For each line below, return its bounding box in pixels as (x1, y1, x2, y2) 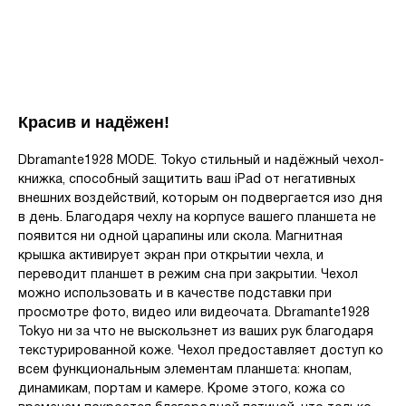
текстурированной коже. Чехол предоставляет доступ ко (18, 345, 383, 358)
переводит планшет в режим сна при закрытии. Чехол (18, 269, 358, 282)
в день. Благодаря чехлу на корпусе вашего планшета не (18, 212, 376, 225)
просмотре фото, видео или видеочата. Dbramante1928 (18, 307, 370, 320)
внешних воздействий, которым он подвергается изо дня (18, 193, 382, 206)
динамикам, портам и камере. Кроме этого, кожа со (18, 383, 345, 396)
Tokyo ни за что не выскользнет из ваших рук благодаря (18, 326, 373, 339)
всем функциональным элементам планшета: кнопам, (18, 364, 352, 377)
